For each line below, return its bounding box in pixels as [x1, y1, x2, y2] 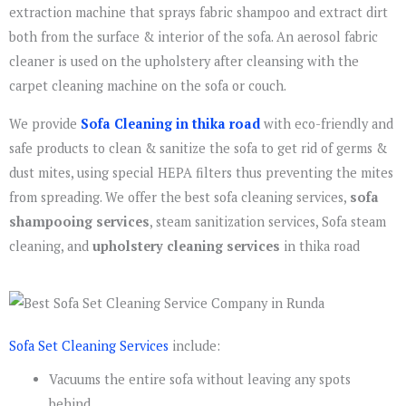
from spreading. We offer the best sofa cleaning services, [9, 188, 350, 206]
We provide [9, 114, 81, 132]
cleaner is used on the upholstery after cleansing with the [9, 53, 359, 70]
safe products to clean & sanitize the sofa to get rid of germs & [9, 139, 387, 157]
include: [169, 337, 220, 355]
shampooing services [9, 212, 150, 230]
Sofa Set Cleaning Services [9, 337, 169, 355]
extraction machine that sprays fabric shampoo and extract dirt [9, 4, 388, 21]
